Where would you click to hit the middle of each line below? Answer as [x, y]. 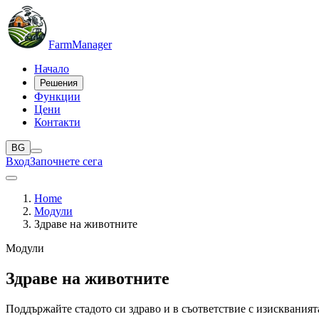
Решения [59, 83]
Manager [92, 45]
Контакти [57, 122]
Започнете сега [66, 161]
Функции [57, 96]
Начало [52, 69]
